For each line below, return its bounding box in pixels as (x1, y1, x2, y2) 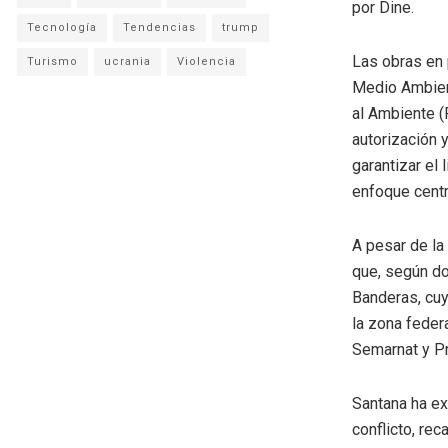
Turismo (27, 54, 78, 68)
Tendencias (123, 20, 196, 34)
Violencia (177, 54, 236, 68)
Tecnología (27, 20, 97, 34)
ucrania (104, 54, 151, 68)
